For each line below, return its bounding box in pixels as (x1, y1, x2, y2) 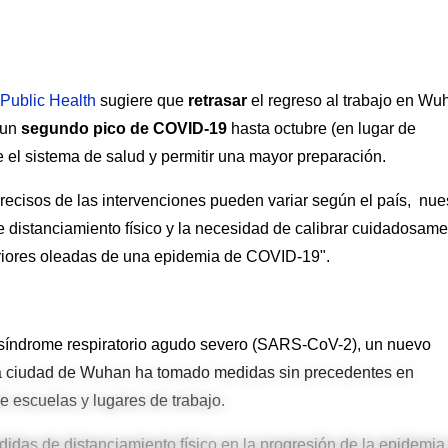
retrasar (184, 91, 247, 109)
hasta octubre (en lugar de (227, 119, 416, 137)
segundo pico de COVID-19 (21, 119, 227, 137)
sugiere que (96, 91, 184, 109)
